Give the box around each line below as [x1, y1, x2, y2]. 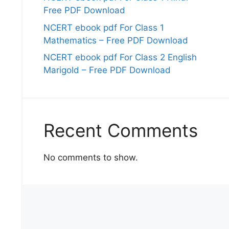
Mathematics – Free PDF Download [43, 35, 188, 45]
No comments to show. [43, 152, 138, 163]
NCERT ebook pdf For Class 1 [43, 22, 164, 33]
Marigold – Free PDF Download [43, 65, 171, 75]
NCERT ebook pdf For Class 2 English [43, 52, 197, 62]
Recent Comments [43, 120, 198, 141]
